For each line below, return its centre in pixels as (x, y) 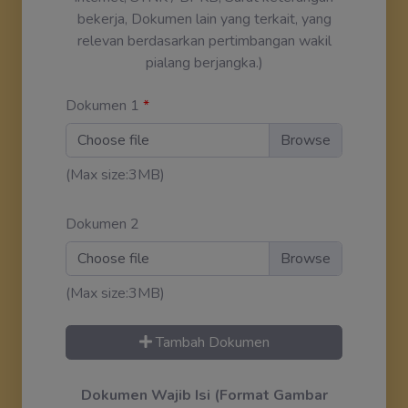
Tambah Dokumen (210, 342)
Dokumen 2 (102, 224)
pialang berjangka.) (204, 62)
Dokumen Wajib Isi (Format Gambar (204, 395)
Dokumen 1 (104, 105)
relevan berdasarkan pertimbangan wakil (204, 41)
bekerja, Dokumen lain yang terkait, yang (204, 19)
